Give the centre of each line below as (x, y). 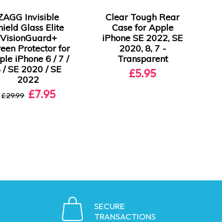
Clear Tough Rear (143, 17)
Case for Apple (142, 28)
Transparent (142, 59)
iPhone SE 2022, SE (143, 38)
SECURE (110, 206)
